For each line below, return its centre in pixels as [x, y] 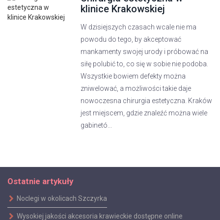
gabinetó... [96, 125]
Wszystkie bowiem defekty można [133, 76]
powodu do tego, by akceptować [131, 39]
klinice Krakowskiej [123, 9]
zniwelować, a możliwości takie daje [136, 88]
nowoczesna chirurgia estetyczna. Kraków [147, 101]
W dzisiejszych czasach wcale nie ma [139, 27]
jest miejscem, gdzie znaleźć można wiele [144, 113]
